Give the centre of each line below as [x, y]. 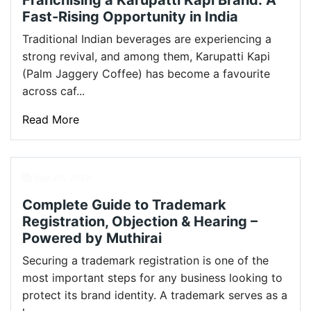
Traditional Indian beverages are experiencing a [147, 39]
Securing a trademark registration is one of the [145, 261]
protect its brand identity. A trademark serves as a [155, 295]
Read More [51, 120]
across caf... [53, 91]
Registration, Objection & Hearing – [140, 222]
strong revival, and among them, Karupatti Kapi [146, 57]
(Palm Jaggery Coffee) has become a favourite [146, 74]
